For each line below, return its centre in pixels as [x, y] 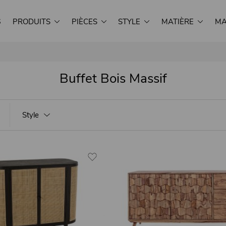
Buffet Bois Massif [113, 78]
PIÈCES [84, 21]
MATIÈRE [178, 21]
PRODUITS [32, 21]
